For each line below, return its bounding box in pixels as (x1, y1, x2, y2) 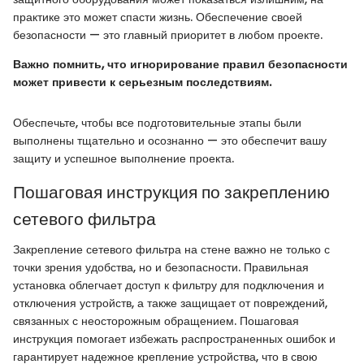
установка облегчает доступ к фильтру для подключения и (13, 277, 324, 294)
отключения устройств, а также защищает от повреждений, (13, 295, 327, 312)
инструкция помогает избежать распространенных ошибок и (13, 331, 336, 348)
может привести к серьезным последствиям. (13, 73, 271, 90)
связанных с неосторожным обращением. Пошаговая (13, 313, 299, 330)
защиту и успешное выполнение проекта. (13, 149, 234, 167)
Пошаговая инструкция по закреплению (13, 180, 330, 204)
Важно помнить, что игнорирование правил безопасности (13, 55, 348, 72)
